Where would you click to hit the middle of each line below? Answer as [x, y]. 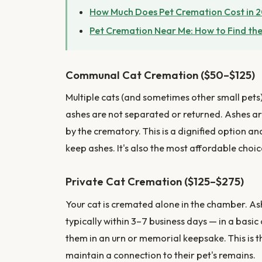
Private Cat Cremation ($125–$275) [155, 182]
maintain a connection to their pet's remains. [161, 255]
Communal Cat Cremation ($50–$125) [160, 75]
